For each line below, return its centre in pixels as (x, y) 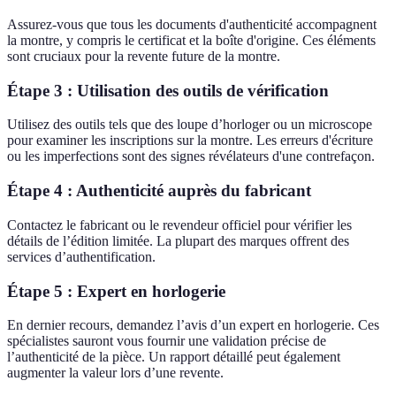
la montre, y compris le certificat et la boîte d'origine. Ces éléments (191, 40)
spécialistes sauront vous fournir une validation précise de (167, 341)
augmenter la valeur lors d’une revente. (115, 373)
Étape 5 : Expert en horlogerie (116, 291)
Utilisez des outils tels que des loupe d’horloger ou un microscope (190, 125)
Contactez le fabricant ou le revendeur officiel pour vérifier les (179, 225)
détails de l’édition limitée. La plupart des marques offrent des (178, 240)
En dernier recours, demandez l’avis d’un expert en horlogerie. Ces (193, 325)
